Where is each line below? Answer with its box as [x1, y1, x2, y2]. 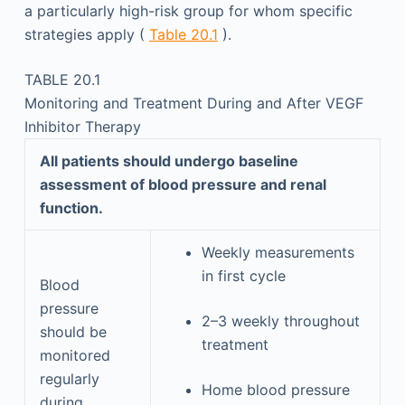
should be [39, 322, 107, 341]
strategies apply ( [24, 24, 149, 43]
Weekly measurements [201, 242, 354, 261]
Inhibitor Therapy [24, 117, 141, 136]
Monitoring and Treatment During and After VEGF [24, 93, 363, 112]
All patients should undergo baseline [39, 151, 298, 170]
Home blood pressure [201, 380, 350, 399]
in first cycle [201, 266, 286, 285]
